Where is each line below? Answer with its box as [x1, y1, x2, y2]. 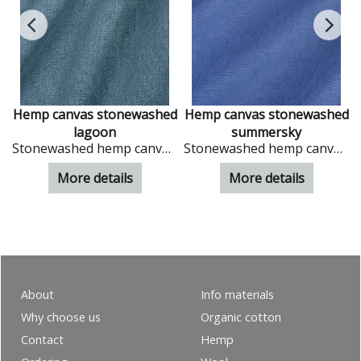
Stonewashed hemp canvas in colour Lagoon [162, 139, 172, 157]
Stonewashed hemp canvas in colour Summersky [334, 139, 343, 157]
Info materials [201, 286, 274, 302]
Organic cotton [201, 309, 281, 325]
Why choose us [21, 309, 101, 325]
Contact [21, 331, 64, 347]
